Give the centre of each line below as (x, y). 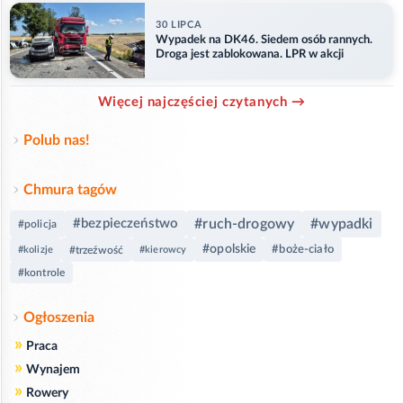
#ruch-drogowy (245, 224)
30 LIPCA (179, 24)
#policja (37, 224)
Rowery (47, 394)
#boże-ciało (303, 250)
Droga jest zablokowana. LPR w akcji (250, 54)
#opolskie (229, 250)
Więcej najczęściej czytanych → (201, 103)
